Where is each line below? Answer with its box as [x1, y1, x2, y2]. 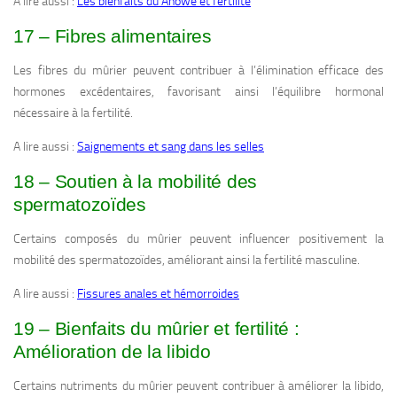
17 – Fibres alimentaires [13, 26, 212, 47]
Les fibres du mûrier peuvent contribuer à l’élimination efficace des [13, 63, 384, 79]
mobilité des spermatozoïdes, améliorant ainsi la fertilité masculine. [13, 253, 360, 269]
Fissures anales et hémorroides [77, 286, 239, 302]
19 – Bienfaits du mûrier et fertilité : [13, 318, 300, 339]
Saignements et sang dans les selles [77, 139, 264, 155]
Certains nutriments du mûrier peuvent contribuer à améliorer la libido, [13, 378, 384, 394]
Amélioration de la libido [13, 341, 211, 362]
